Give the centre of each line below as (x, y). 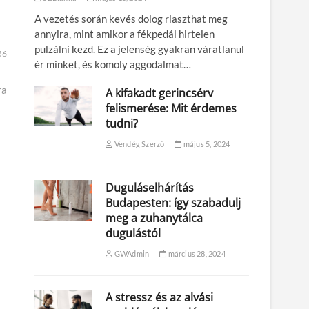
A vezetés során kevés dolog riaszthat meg (131, 19)
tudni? (122, 124)
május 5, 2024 (206, 144)
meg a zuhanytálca (154, 218)
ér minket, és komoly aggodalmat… (113, 64)
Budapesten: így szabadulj (173, 203)
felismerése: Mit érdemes (171, 109)
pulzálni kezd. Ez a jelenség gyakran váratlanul (139, 49)
